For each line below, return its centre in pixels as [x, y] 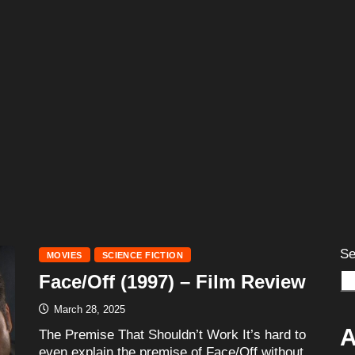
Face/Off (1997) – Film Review [172, 281]
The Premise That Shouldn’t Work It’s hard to [172, 334]
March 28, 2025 [88, 309]
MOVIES [65, 255]
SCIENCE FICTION [143, 255]
